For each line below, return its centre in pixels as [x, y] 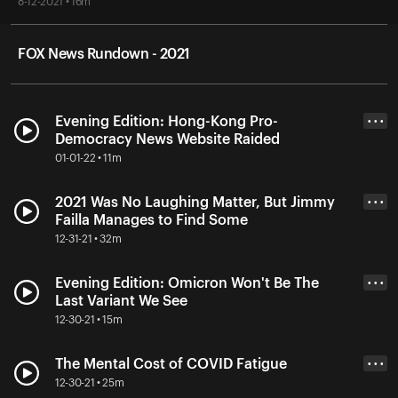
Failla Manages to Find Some [151, 220]
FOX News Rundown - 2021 [104, 54]
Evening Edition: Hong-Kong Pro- [167, 121]
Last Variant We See [121, 301]
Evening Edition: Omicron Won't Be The [187, 283]
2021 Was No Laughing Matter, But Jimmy [195, 202]
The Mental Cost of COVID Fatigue [171, 364]
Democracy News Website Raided [167, 139]
